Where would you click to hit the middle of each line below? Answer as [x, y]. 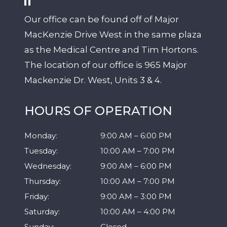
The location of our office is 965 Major [106, 65]
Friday [36, 196]
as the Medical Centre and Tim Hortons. [111, 49]
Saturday [41, 211]
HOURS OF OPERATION [98, 110]
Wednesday [47, 166]
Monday [40, 135]
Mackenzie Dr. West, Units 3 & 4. [93, 80]
